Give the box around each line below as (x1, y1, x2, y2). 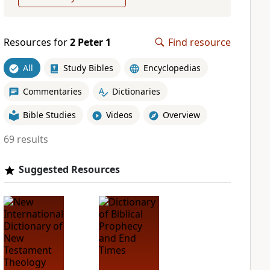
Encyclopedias (143, 61, 201, 74)
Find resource (168, 36, 231, 49)
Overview (162, 108, 200, 121)
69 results (3, 133, 48, 146)
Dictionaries (111, 85, 160, 97)
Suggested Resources (18, 163, 120, 176)
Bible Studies (22, 108, 76, 121)
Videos (105, 108, 133, 121)
